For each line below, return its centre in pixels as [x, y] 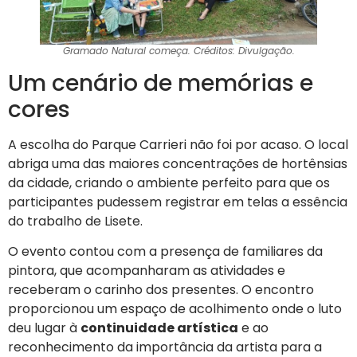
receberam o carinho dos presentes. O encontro [161, 290]
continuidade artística [159, 328]
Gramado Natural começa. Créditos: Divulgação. [178, 50]
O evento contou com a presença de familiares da [165, 252]
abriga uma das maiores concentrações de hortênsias [178, 163]
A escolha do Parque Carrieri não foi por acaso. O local [178, 144]
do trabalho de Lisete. [75, 221]
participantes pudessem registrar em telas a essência [178, 202]
